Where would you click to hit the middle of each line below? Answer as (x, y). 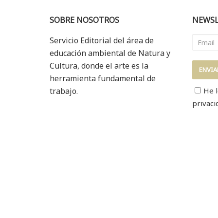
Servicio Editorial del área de (102, 41)
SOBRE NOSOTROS (84, 20)
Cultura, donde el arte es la (99, 66)
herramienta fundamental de (103, 79)
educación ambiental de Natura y (110, 53)
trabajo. (64, 91)
